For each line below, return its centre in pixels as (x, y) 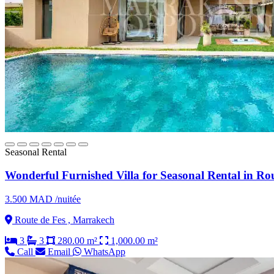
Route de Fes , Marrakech (63, 220)
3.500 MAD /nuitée (43, 199)
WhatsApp (103, 252)
